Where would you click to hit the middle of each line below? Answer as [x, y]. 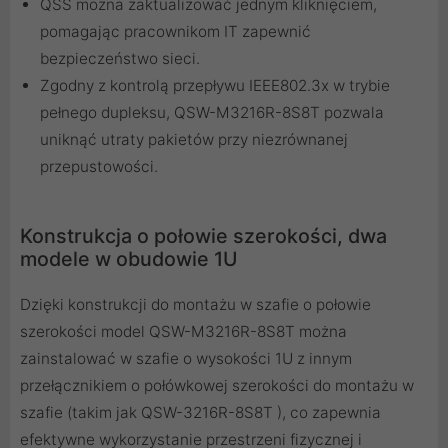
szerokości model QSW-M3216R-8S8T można [183, 332]
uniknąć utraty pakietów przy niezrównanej [194, 140]
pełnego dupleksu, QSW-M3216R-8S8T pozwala [212, 113]
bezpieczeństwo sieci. [120, 59]
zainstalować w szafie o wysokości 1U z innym [186, 359]
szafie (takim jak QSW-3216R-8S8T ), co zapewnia [200, 413]
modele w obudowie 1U [129, 259]
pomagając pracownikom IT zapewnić [175, 32]
